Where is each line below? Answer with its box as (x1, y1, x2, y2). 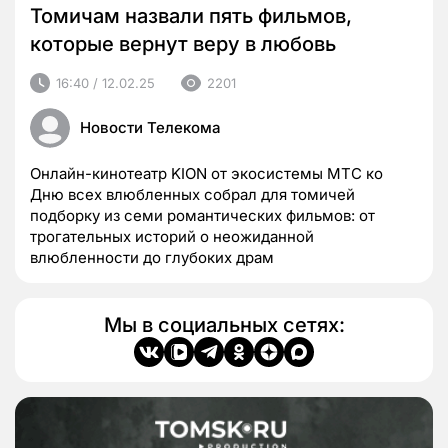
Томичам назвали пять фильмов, (30, 4, 352, 29)
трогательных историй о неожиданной (30, 227, 314, 247)
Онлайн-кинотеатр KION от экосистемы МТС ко (30, 164, 383, 184)
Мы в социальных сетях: (103, 313, 345, 338)
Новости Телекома (80, 118, 221, 138)
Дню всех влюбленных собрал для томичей (30, 185, 355, 205)
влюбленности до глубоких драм (30, 248, 274, 268)
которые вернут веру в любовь (30, 32, 336, 57)
